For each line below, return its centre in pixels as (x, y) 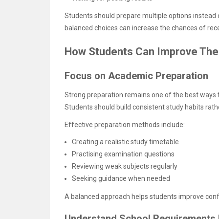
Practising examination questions (123, 154)
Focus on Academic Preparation (136, 76)
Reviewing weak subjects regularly (125, 166)
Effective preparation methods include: (125, 125)
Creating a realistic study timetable (125, 142)
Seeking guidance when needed (121, 179)
